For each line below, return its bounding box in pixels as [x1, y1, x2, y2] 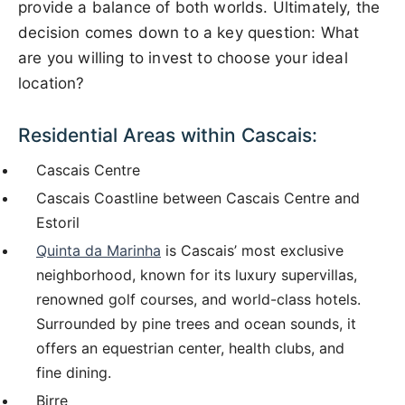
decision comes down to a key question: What [18, 24, 360, 42]
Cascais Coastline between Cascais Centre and [36, 189, 360, 208]
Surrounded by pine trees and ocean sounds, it [36, 315, 356, 334]
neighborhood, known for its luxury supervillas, [36, 266, 357, 285]
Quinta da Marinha [36, 241, 161, 260]
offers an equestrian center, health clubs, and [36, 339, 344, 358]
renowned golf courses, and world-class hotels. [36, 290, 361, 309]
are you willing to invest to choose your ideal [18, 49, 348, 68]
